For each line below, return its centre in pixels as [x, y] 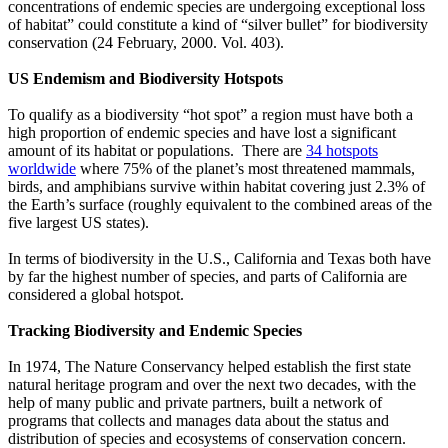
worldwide [42, 169]
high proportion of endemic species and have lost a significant [202, 133]
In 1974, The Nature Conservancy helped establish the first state [209, 367]
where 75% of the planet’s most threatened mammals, [245, 169]
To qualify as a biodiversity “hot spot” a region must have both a [210, 115]
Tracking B [46, 331]
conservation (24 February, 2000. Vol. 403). [146, 43]
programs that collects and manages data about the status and [198, 421]
